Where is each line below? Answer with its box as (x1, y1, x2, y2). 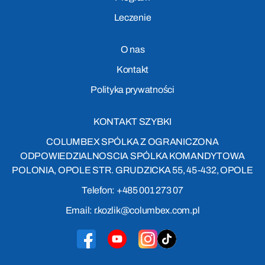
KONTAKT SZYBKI (93, 117, 172, 127)
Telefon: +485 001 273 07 (82, 185, 183, 196)
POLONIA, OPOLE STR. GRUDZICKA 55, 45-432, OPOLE (12, 165, 253, 176)
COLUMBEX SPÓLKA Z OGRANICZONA (46, 137, 219, 147)
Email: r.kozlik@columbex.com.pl (65, 205, 200, 216)
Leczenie (114, 12, 151, 23)
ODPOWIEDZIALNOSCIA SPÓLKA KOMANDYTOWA (20, 151, 245, 161)
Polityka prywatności (91, 85, 174, 95)
